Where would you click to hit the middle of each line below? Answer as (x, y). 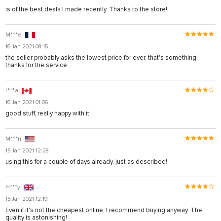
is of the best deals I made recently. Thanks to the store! (86, 9)
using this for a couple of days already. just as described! (86, 162)
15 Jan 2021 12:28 (27, 150)
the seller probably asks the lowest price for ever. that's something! (102, 57)
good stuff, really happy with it (47, 113)
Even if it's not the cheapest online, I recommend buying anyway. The (104, 210)
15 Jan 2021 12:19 (26, 199)
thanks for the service (36, 65)
